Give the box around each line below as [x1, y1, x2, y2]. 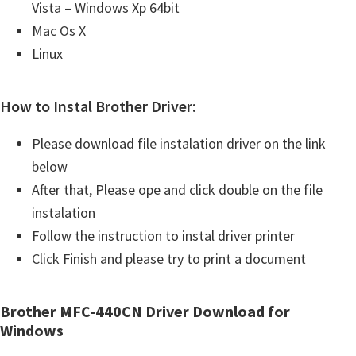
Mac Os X [32, 21, 86, 40]
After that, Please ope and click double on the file [32, 180, 323, 199]
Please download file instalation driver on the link [32, 134, 326, 153]
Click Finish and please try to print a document [32, 250, 306, 268]
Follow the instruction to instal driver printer [32, 226, 295, 245]
